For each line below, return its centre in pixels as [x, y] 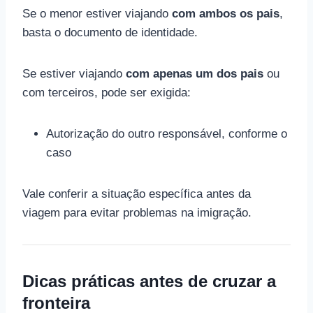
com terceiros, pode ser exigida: [107, 93]
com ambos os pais [226, 14]
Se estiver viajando [74, 74]
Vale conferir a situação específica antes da [137, 194]
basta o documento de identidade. [110, 32]
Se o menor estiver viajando [97, 14]
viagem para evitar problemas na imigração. [137, 213]
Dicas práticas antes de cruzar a [149, 281]
